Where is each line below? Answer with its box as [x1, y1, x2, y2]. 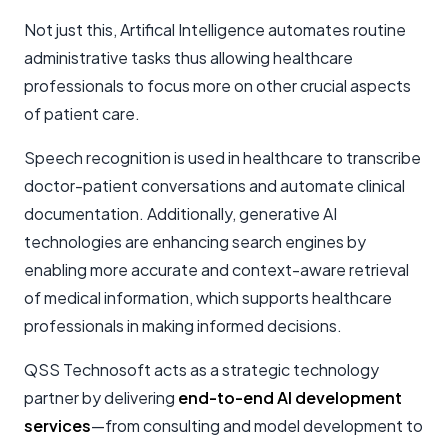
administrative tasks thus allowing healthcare [24, 47, 353, 68]
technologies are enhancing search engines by [24, 231, 366, 252]
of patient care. [24, 103, 140, 124]
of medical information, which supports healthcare [24, 287, 392, 308]
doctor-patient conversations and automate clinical [24, 175, 405, 196]
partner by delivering [24, 387, 178, 408]
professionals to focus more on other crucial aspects [24, 75, 411, 96]
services [24, 415, 91, 436]
